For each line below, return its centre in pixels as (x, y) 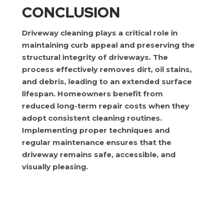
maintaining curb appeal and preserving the (108, 45)
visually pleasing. (55, 167)
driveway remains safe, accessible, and (99, 154)
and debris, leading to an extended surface (107, 82)
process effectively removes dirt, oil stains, (107, 69)
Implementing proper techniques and (96, 130)
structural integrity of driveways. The (95, 57)
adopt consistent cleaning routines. (92, 118)
